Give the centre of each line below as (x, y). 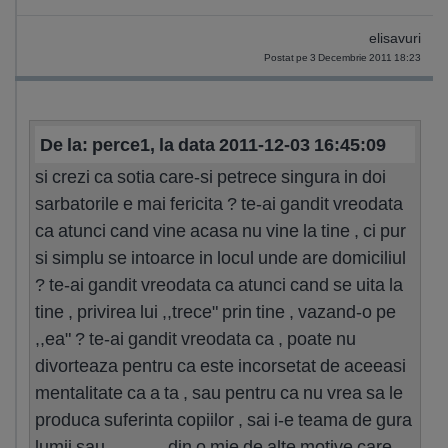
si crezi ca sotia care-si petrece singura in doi (210, 176)
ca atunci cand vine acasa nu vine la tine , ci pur (220, 230)
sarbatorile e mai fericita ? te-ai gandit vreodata (219, 203)
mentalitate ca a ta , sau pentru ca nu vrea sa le (219, 392)
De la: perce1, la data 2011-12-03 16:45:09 (213, 144)
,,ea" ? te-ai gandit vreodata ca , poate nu (195, 338)
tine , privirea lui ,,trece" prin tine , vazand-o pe (215, 311)
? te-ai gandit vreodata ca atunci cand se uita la (219, 284)
